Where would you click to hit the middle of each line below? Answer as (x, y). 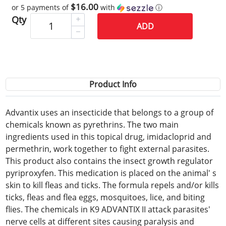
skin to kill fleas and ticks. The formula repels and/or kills (112, 185)
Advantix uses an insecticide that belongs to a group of (110, 112)
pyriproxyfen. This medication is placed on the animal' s (111, 173)
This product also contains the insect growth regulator (109, 161)
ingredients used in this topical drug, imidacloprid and (109, 136)
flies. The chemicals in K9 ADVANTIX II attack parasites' (108, 209)
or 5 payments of (41, 7)
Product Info (113, 84)
